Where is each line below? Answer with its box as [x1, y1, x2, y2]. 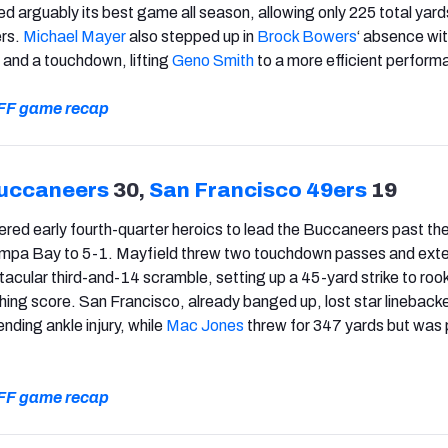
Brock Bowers [257, 27, 357, 45]
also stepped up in [126, 27, 257, 45]
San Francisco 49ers [149, 178, 367, 201]
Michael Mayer [23, 27, 126, 45]
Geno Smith [172, 51, 254, 69]
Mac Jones [166, 316, 244, 334]
